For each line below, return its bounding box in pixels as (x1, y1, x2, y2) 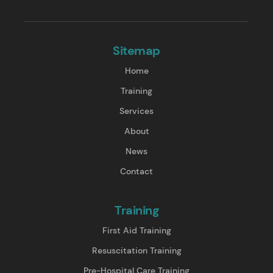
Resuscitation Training (91, 244, 182, 256)
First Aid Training (102, 224, 171, 236)
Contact (120, 165, 153, 177)
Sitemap (113, 42, 160, 58)
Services (119, 105, 154, 116)
